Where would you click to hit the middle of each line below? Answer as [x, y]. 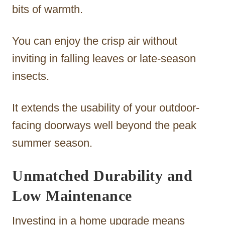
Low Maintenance [72, 195]
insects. [31, 76]
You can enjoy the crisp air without [95, 41]
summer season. [52, 143]
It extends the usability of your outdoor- [106, 107]
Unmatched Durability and [102, 175]
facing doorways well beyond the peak [104, 125]
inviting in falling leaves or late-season [104, 58]
